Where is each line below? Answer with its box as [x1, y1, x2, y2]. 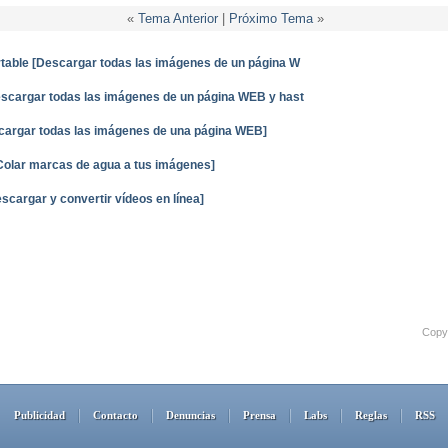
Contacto [92, 409, 138, 421]
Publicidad [13, 409, 65, 421]
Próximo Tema [228, 11, 313, 26]
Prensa [242, 409, 276, 421]
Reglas [354, 409, 387, 421]
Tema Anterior [137, 11, 218, 26]
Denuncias [165, 409, 215, 421]
